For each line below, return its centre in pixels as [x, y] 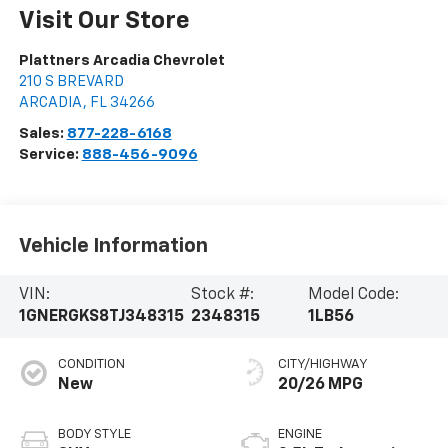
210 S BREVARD [71, 82]
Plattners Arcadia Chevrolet [121, 61]
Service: [50, 155]
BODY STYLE [94, 435]
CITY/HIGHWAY [323, 365]
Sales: [42, 134]
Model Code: [353, 295]
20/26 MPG [320, 385]
